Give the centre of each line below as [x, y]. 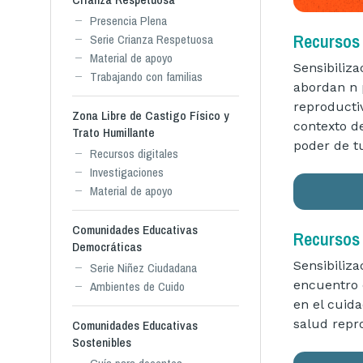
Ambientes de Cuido [137, 286]
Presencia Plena [128, 21]
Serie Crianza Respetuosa [152, 39]
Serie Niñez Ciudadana [143, 268]
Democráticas [107, 247]
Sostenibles [102, 342]
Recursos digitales [134, 154]
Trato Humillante [113, 132]
